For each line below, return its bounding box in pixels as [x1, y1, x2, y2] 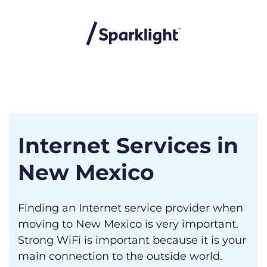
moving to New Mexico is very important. [18, 218, 238, 231]
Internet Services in [18, 132, 238, 159]
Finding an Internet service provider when [18, 201, 243, 215]
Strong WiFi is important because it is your [18, 234, 246, 247]
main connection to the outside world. [18, 250, 222, 263]
